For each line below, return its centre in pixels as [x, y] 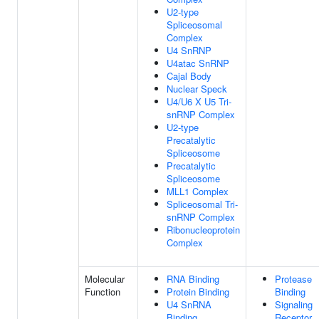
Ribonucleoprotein [203, 230]
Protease [293, 279]
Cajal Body [189, 76]
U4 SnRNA [189, 304]
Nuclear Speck [197, 89]
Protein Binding [198, 292]
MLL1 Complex [198, 191]
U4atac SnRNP [198, 63]
